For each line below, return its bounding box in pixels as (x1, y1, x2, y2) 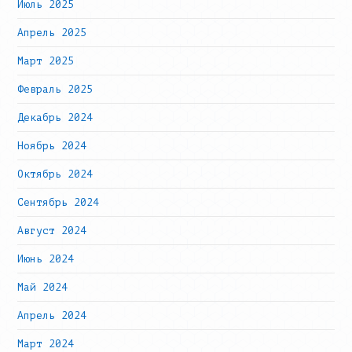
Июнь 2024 (17, 253, 75, 265)
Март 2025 (17, 55, 75, 67)
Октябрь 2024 (17, 168, 93, 180)
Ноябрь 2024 (17, 140, 87, 152)
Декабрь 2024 (17, 112, 93, 123)
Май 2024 (17, 281, 68, 293)
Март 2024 (17, 338, 75, 350)
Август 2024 (17, 225, 87, 236)
